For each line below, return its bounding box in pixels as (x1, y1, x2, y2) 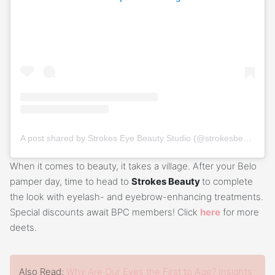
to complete (202, 176, 253, 188)
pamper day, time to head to (10, 176, 131, 188)
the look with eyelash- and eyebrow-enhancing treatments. (10, 191, 263, 203)
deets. (10, 222, 37, 234)
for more (220, 206, 259, 219)
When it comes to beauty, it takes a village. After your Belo (10, 160, 257, 172)
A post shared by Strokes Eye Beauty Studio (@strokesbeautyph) (243, 133, 252, 144)
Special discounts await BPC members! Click (10, 206, 200, 219)
